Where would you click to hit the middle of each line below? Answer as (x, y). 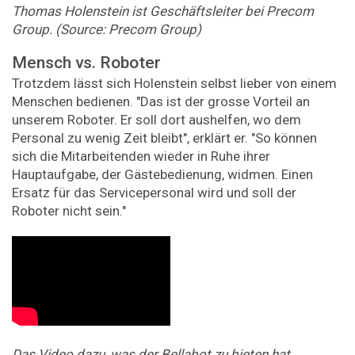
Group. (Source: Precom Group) (107, 29)
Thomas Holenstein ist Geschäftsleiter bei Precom (163, 11)
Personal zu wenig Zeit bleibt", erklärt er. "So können (164, 137)
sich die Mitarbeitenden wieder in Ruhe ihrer (141, 156)
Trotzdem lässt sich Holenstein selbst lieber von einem (174, 83)
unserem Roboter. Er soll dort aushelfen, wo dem (157, 119)
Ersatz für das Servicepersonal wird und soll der (154, 192)
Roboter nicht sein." (69, 210)
